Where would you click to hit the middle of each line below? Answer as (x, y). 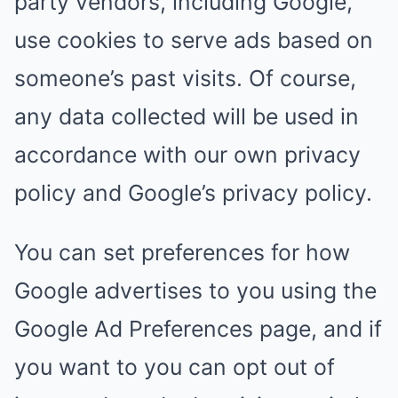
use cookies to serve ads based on (194, 40)
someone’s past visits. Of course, (185, 78)
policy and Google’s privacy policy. (193, 193)
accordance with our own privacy (187, 155)
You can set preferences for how (182, 252)
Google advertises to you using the (195, 291)
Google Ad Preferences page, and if (198, 329)
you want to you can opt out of (175, 367)
